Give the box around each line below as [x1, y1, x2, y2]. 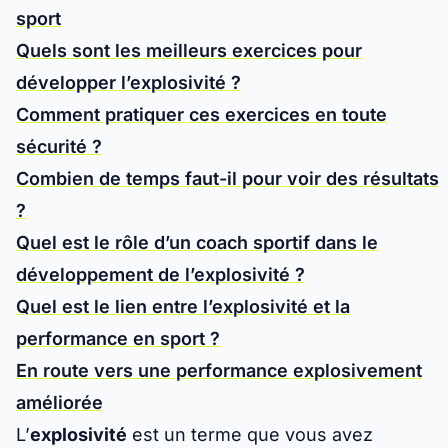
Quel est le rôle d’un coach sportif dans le [16, 232, 378, 254]
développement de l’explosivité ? [16, 264, 305, 286]
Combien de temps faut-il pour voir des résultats [16, 168, 439, 190]
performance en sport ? [16, 328, 220, 350]
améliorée [16, 392, 103, 414]
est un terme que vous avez [127, 424, 373, 446]
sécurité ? [16, 136, 102, 158]
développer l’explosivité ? [16, 72, 241, 94]
